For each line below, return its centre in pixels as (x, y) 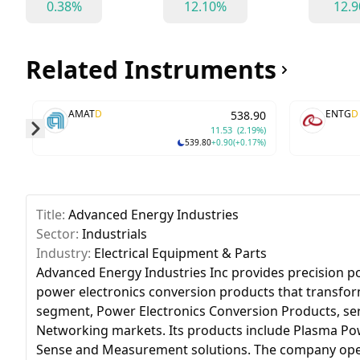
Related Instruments (151, 70)
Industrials (115, 234)
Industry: (65, 253)
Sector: (59, 234)
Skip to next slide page (103, 147)
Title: (52, 215)
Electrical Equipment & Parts (180, 253)
